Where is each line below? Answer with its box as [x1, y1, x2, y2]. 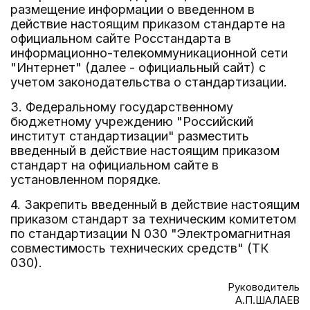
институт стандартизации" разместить [10, 129, 249, 143]
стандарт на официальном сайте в [10, 158, 219, 172]
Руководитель [228, 280, 300, 293]
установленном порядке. [10, 172, 161, 187]
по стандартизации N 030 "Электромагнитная [10, 226, 291, 241]
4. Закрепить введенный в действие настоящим [10, 197, 300, 212]
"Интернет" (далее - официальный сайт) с [10, 60, 266, 75]
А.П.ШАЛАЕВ [235, 293, 300, 307]
